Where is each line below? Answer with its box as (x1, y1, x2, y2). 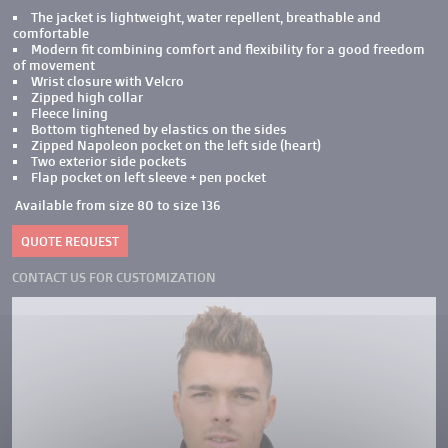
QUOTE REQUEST (21, 233, 119, 249)
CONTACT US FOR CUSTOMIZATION (12, 269, 216, 285)
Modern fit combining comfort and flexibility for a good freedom (31, 41, 425, 57)
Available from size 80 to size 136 (12, 197, 221, 213)
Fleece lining (31, 105, 108, 121)
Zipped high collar (31, 89, 143, 105)
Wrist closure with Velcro (31, 73, 184, 89)
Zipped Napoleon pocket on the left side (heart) (31, 137, 321, 153)
